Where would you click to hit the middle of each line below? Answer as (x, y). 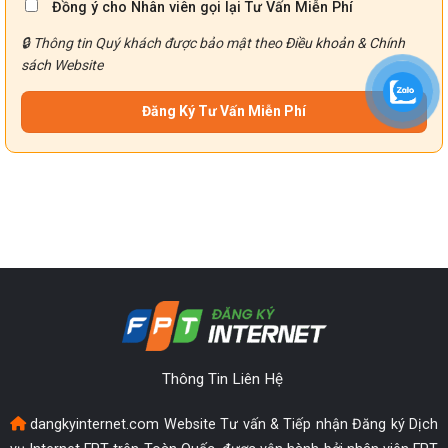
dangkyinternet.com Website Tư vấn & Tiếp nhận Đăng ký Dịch (232, 425)
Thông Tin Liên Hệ (224, 378)
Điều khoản (319, 42)
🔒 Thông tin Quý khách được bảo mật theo (153, 42)
